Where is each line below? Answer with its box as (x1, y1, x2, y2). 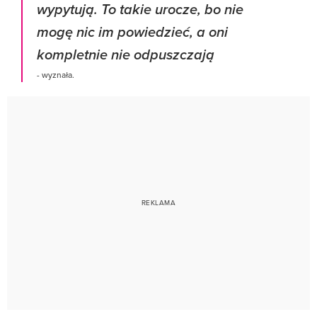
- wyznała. (37, 68, 74, 81)
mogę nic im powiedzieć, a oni (37, 23, 228, 42)
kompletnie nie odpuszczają (37, 46, 214, 64)
